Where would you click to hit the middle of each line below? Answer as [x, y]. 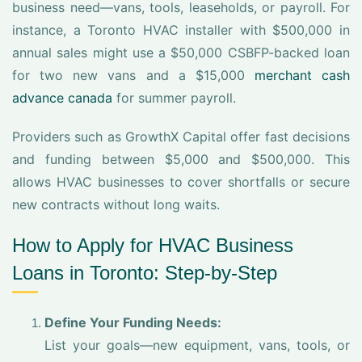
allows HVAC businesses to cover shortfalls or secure [181, 182]
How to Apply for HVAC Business [153, 245]
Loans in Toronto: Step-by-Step [145, 273]
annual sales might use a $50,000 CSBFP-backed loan [181, 53]
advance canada [62, 98]
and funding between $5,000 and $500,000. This [181, 159]
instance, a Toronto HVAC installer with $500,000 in [181, 30]
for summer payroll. [174, 98]
